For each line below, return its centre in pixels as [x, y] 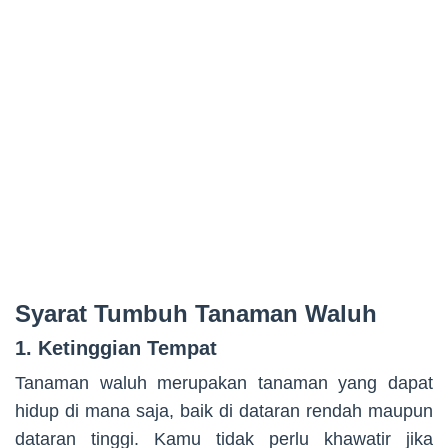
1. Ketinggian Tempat [116, 347]
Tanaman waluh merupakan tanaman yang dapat [224, 382]
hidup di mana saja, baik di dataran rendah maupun [224, 410]
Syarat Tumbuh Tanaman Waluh [196, 313]
